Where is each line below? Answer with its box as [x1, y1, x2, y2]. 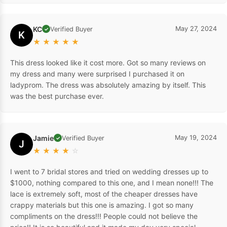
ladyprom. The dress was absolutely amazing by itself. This [10, 80, 206, 89]
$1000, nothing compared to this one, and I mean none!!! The [10, 178, 213, 187]
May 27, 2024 [175, 24, 217, 32]
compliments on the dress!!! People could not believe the [10, 211, 198, 220]
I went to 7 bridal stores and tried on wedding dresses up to [10, 167, 208, 176]
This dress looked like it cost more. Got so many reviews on [10, 58, 206, 67]
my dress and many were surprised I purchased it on [10, 69, 184, 78]
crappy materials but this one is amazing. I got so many [10, 200, 194, 209]
